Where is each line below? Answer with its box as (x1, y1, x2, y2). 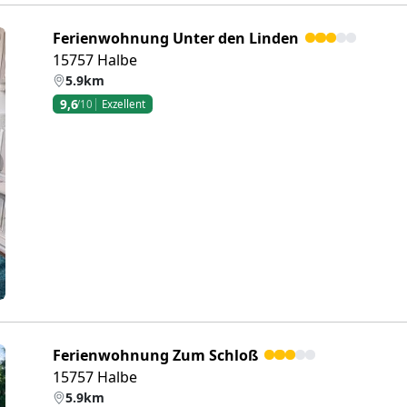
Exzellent (102, 96, 146, 111)
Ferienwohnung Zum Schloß (53, 345, 258, 365)
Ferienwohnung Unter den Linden (53, 28, 299, 48)
